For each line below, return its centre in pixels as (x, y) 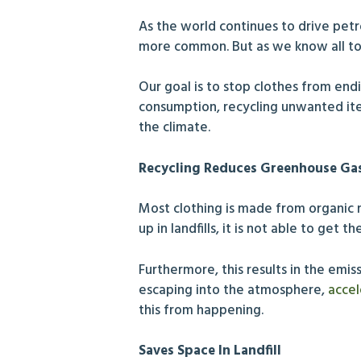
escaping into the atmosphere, (233, 290)
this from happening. (201, 310)
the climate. (174, 128)
